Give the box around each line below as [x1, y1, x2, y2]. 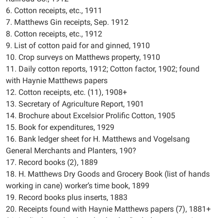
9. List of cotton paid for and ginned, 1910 [6, 41, 150, 50]
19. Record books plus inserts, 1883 [6, 193, 127, 202]
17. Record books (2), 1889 [6, 158, 98, 167]
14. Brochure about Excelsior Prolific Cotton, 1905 [6, 111, 175, 120]
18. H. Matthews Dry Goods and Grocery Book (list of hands [6, 169, 210, 179]
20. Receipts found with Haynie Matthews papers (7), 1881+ [6, 204, 211, 214]
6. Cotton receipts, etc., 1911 [6, 6, 102, 15]
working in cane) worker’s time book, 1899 [6, 181, 149, 190]
